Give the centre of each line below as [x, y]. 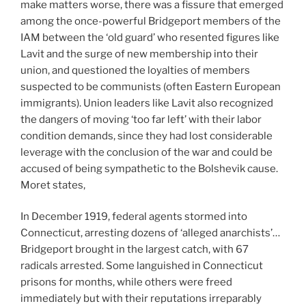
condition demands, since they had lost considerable [147, 136]
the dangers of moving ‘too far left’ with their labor [141, 119]
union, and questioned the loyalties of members [135, 70]
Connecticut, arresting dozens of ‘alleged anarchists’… [150, 233]
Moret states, [53, 185]
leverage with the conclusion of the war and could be [147, 152]
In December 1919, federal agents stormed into [134, 217]
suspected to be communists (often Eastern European [151, 86]
